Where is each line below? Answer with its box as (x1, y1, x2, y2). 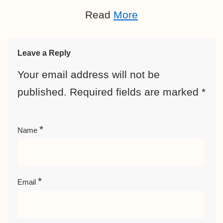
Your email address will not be (17, 69, 160, 80)
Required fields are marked (70, 86, 202, 98)
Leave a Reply (17, 49, 71, 57)
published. (17, 86, 67, 98)
